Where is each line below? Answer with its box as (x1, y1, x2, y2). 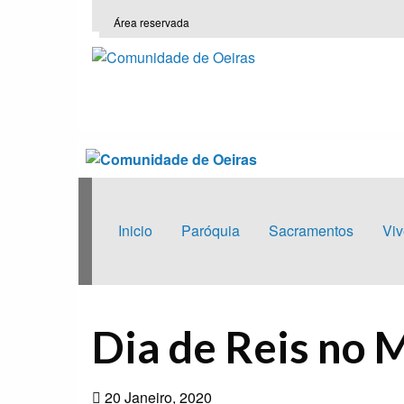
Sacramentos (268, 220, 353, 242)
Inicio (117, 220, 152, 242)
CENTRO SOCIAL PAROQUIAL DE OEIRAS (172, 284, 369, 299)
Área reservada (114, 14, 189, 31)
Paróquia (180, 220, 240, 242)
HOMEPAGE (92, 284, 148, 299)
